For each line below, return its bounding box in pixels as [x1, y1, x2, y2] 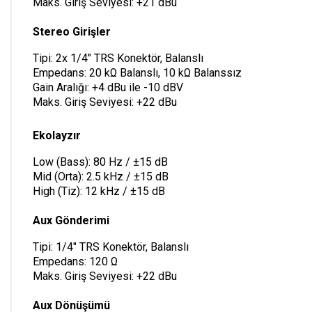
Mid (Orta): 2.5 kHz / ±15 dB [33, 169, 169, 183]
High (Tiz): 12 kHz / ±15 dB [33, 184, 165, 198]
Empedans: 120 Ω [33, 254, 118, 268]
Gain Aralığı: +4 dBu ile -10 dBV [33, 80, 183, 94]
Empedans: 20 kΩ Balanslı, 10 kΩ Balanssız [33, 65, 242, 79]
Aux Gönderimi [33, 213, 109, 227]
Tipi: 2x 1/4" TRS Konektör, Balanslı [33, 51, 203, 65]
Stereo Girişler [33, 24, 111, 38]
